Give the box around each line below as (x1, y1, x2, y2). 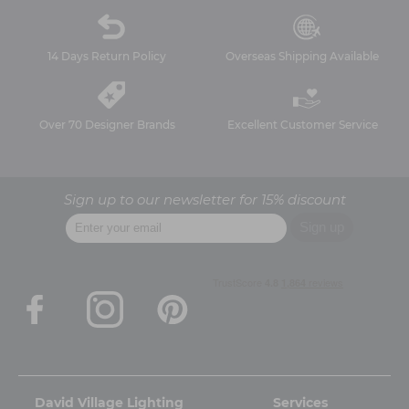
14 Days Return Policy (47, 48, 166, 63)
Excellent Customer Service (226, 117, 378, 131)
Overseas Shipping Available (225, 48, 379, 63)
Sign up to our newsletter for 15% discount (63, 190, 346, 208)
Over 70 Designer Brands (38, 117, 175, 131)
